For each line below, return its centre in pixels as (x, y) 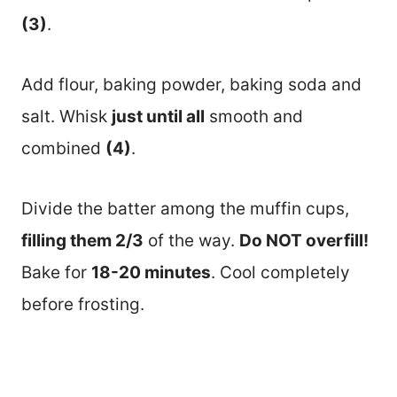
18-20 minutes (151, 272)
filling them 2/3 (82, 240)
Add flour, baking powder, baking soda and (191, 84)
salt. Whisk (66, 116)
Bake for (56, 272)
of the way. (191, 240)
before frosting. (83, 304)
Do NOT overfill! (304, 240)
